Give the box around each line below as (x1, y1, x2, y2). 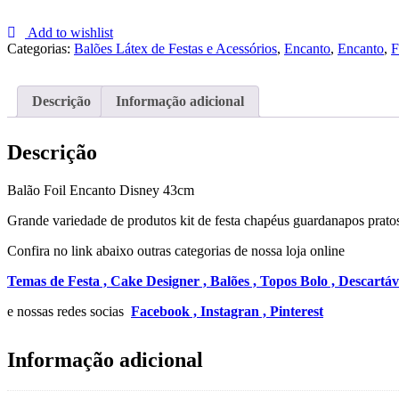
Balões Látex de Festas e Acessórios (74, 41, 277, 57)
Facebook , (131, 304, 200, 320)
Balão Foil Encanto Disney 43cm (7, 183, 194, 199)
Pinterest (270, 304, 323, 320)
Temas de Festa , (7, 273, 110, 289)
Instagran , (200, 304, 270, 320)
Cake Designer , (110, 273, 210, 289)
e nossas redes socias (7, 304, 131, 320)
